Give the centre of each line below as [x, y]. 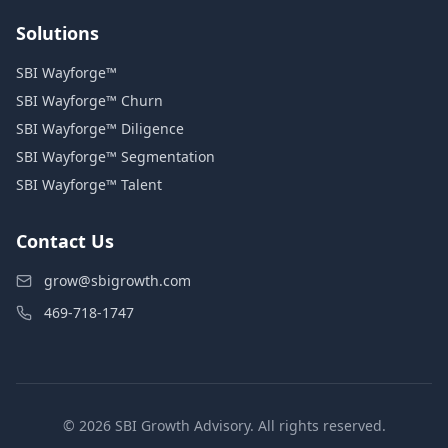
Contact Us [65, 241]
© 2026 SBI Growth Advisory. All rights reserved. [224, 425]
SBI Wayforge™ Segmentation [115, 156]
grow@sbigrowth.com [117, 280]
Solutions [57, 33]
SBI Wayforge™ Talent [89, 184]
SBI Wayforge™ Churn [89, 100]
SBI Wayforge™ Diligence [100, 128]
